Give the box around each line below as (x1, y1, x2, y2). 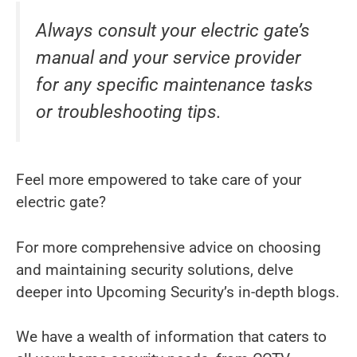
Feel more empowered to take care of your (16, 171, 301, 190)
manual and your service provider (36, 47, 301, 69)
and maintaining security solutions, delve (16, 260, 293, 279)
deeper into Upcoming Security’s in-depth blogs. (16, 282, 339, 301)
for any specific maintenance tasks (36, 74, 313, 96)
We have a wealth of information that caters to (16, 328, 327, 347)
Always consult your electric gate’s (36, 20, 310, 42)
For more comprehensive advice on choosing (16, 237, 321, 257)
